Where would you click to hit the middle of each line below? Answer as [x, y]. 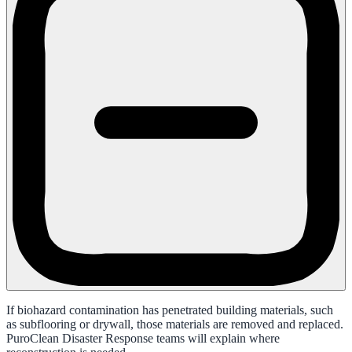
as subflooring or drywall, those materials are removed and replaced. [175, 324]
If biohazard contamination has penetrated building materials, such [170, 310]
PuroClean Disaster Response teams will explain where [143, 339]
